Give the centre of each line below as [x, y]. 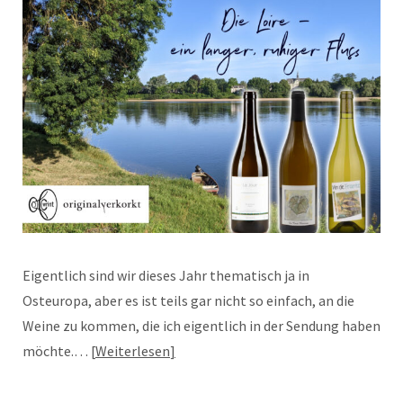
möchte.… [57, 350]
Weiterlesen [133, 350]
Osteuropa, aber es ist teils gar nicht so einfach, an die [188, 300]
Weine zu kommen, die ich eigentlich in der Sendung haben [201, 325]
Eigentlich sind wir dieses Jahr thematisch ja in [166, 275]
